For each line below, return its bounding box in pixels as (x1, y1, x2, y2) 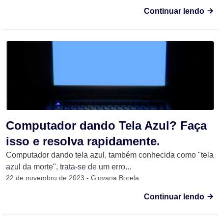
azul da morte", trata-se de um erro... (6, 163, 131, 171)
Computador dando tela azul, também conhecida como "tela (6, 151, 214, 159)
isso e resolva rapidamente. (6, 135, 160, 148)
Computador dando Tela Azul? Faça (6, 119, 207, 132)
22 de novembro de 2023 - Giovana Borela (6, 174, 139, 182)
